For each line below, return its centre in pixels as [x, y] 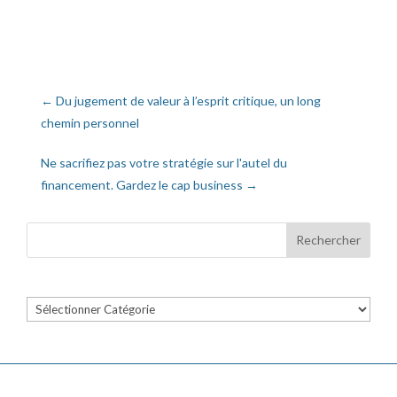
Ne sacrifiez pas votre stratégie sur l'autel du [164, 162]
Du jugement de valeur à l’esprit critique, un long [188, 100]
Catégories [59, 307]
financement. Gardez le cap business [142, 184]
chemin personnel [90, 122]
